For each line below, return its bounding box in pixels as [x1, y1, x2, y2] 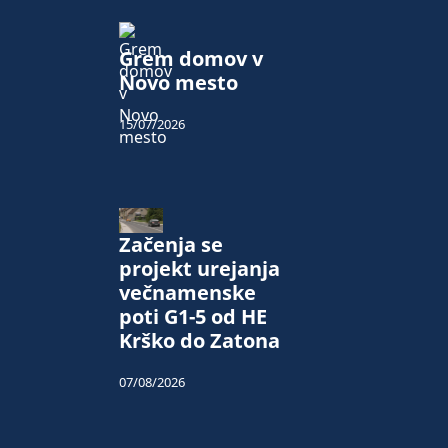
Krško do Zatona [119, 327, 280, 355]
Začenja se [119, 231, 223, 259]
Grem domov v [119, 45, 263, 73]
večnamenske [119, 279, 256, 307]
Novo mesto [119, 69, 238, 97]
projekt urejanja [119, 255, 280, 283]
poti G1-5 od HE [119, 303, 267, 331]
